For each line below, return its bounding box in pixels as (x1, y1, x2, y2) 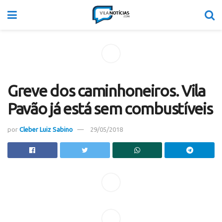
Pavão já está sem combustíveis (7, 100, 213, 117)
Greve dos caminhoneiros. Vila (7, 82, 205, 100)
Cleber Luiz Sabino (19, 125, 73, 133)
